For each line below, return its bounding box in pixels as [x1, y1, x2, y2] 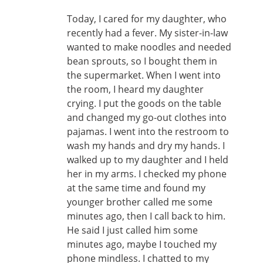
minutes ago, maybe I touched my [67, 238, 217, 251]
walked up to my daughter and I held [67, 153, 228, 166]
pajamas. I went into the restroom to [67, 125, 229, 138]
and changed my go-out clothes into [67, 111, 227, 124]
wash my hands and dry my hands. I [67, 139, 225, 152]
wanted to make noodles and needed [67, 41, 231, 53]
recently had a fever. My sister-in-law [67, 26, 228, 39]
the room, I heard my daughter [67, 83, 204, 96]
